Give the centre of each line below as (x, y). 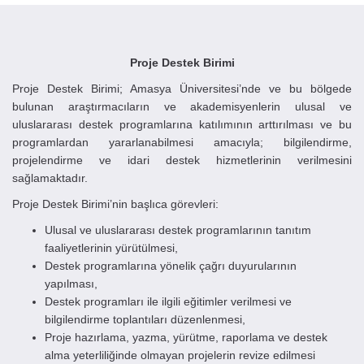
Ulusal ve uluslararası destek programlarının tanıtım (178, 230)
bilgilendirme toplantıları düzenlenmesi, (145, 319)
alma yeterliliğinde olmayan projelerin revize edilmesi (180, 355)
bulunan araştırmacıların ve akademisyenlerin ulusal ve (182, 106)
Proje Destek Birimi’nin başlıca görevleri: (115, 204)
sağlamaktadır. (50, 178)
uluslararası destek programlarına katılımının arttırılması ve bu (182, 124)
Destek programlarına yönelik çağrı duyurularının (171, 266)
